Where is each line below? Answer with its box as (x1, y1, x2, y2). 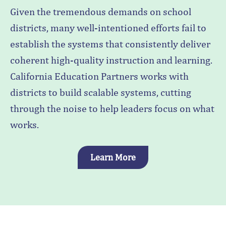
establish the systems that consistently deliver (10, 38, 210, 50)
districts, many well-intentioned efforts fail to (10, 22, 206, 34)
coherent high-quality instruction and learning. (10, 54, 212, 66)
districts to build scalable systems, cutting (10, 86, 191, 98)
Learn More (90, 152, 136, 163)
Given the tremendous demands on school (10, 6, 191, 18)
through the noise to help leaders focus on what (10, 102, 214, 115)
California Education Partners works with (10, 70, 189, 82)
